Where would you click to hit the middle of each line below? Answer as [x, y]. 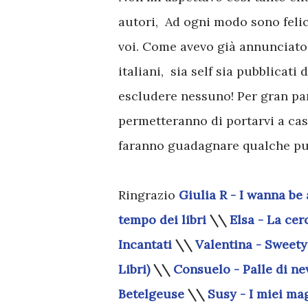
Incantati [145, 244]
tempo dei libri [162, 220]
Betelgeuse [151, 294]
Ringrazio [148, 195]
